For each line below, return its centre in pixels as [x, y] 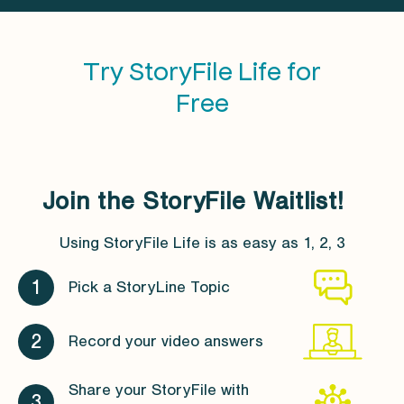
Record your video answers [166, 342]
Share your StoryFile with [159, 390]
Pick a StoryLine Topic [149, 288]
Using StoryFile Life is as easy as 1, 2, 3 [202, 243]
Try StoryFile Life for [202, 69]
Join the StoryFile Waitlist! [193, 201]
